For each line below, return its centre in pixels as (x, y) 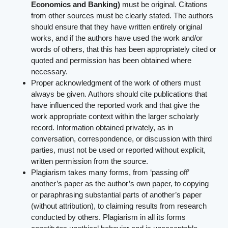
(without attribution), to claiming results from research (119, 206)
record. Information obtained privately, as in (102, 127)
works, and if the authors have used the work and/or (117, 38)
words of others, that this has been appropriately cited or (124, 49)
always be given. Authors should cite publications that (119, 94)
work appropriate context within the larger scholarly (115, 116)
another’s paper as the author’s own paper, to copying (120, 183)
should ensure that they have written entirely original (117, 26)
